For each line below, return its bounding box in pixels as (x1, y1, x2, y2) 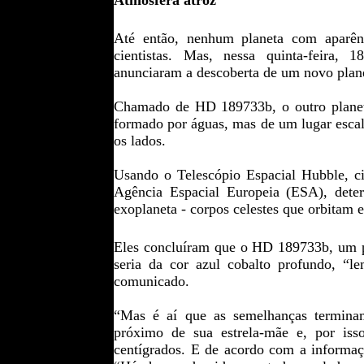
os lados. (114, 132, 166, 149)
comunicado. (114, 273, 189, 289)
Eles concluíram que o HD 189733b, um (114, 239, 362, 255)
